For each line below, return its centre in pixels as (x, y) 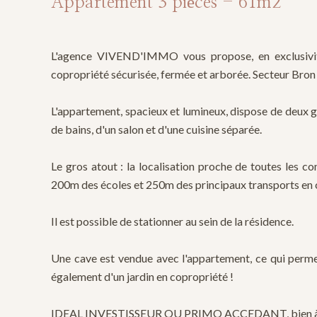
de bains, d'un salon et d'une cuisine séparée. (156, 129)
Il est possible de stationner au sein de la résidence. (172, 221)
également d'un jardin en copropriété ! (142, 276)
